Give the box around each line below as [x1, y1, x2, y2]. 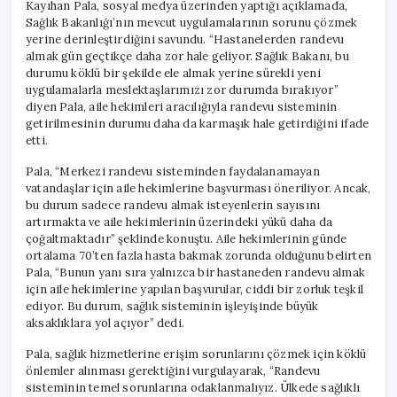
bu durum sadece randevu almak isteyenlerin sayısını [26, 197, 321, 213]
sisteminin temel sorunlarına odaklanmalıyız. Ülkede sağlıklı [26, 379, 361, 395]
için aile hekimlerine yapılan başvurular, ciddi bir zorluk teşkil [26, 281, 363, 297]
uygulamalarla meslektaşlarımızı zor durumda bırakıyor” [26, 82, 339, 97]
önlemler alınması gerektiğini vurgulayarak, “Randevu [26, 362, 321, 378]
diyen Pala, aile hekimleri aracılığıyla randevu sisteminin [26, 98, 338, 114]
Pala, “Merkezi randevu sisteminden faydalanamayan [26, 163, 320, 179]
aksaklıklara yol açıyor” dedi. [26, 315, 184, 331]
